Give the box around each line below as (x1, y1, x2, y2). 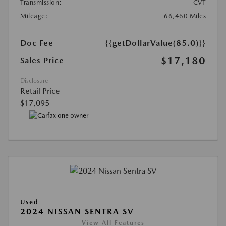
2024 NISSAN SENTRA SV (20, 206, 134, 216)
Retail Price (20, 86, 60, 96)
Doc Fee (20, 38, 53, 48)
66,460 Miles (164, 12, 206, 20)
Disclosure (20, 77, 48, 85)
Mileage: (20, 12, 48, 20)
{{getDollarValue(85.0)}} (105, 38, 206, 48)
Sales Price (20, 55, 64, 66)
